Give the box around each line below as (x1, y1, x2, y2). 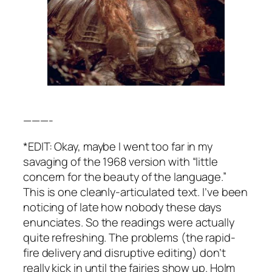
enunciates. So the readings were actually (23, 214, 234, 229)
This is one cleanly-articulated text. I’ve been (23, 183, 248, 199)
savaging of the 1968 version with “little (23, 153, 218, 169)
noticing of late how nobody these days (23, 199, 222, 214)
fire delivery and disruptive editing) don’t (23, 244, 226, 260)
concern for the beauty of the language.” (23, 168, 226, 184)
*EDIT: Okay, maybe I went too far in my (23, 138, 213, 154)
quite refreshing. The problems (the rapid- (23, 229, 236, 245)
